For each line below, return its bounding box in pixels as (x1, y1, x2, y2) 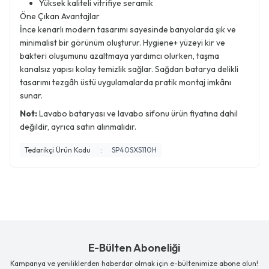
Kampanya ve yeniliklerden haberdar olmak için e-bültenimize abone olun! (10, 259, 259, 268)
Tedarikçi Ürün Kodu (25, 145, 91, 154)
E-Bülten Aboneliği (88, 241, 181, 255)
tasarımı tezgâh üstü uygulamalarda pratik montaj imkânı (20, 77, 231, 88)
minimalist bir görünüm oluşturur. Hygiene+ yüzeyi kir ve (20, 37, 225, 48)
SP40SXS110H (112, 145, 157, 154)
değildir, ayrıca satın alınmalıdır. (20, 121, 136, 132)
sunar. (20, 90, 43, 101)
